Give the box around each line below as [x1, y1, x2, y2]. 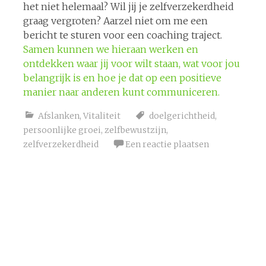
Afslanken [37, 110, 80, 121]
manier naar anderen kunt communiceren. [23, 85, 220, 98]
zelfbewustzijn [104, 124, 166, 135]
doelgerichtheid [148, 110, 215, 121]
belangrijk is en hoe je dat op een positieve [23, 71, 221, 84]
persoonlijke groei [23, 124, 101, 135]
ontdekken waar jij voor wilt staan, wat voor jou [23, 57, 240, 69]
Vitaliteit [83, 110, 121, 121]
